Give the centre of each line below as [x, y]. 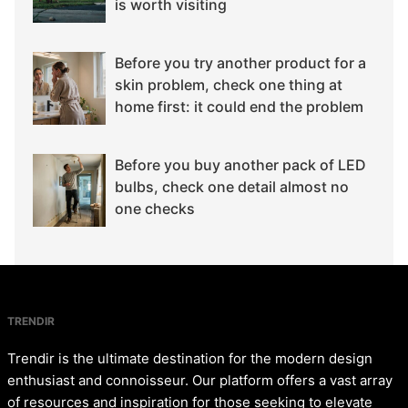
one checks [155, 209]
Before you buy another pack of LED [240, 165]
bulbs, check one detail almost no [232, 187]
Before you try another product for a [240, 63]
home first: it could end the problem [239, 107]
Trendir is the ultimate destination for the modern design [190, 359]
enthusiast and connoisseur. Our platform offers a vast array [200, 381]
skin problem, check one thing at [229, 85]
